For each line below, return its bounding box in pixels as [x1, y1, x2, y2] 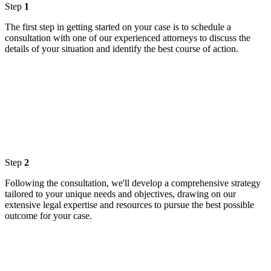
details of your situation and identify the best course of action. [5, 44, 238, 54]
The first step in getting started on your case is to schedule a [5, 22, 231, 33]
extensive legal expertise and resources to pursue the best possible [5, 200, 254, 211]
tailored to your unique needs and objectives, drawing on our [5, 189, 236, 200]
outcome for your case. [5, 211, 92, 221]
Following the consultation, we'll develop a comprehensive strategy [5, 178, 261, 189]
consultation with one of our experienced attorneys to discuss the [5, 33, 250, 44]
